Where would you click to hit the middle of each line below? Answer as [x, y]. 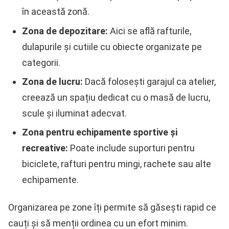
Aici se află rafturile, [150, 31]
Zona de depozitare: [65, 31]
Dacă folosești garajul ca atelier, [149, 82]
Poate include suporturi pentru [131, 148]
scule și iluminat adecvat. [74, 113]
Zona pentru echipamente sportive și [100, 132]
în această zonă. [56, 12]
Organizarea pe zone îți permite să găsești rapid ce [112, 207]
